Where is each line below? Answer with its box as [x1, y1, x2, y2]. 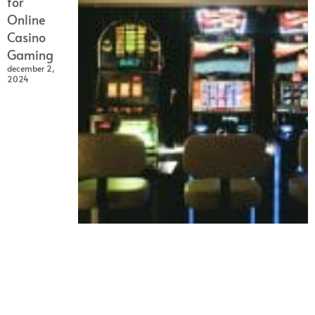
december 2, [7, 62, 54, 74]
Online [7, 10, 46, 28]
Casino [7, 27, 46, 46]
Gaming [7, 45, 53, 63]
